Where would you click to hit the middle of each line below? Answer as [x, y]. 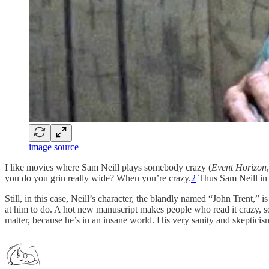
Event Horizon [239, 167]
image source [54, 147]
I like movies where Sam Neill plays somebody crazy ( [108, 167]
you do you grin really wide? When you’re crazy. [98, 178]
